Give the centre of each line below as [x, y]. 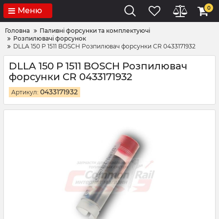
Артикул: [26, 92]
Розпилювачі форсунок [50, 38]
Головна [17, 31]
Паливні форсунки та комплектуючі [95, 31]
